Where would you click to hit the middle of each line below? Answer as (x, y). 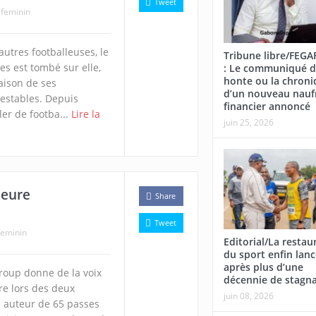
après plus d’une (263, 267)
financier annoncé (267, 107)
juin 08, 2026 (248, 296)
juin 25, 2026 (248, 123)
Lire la (85, 114)
